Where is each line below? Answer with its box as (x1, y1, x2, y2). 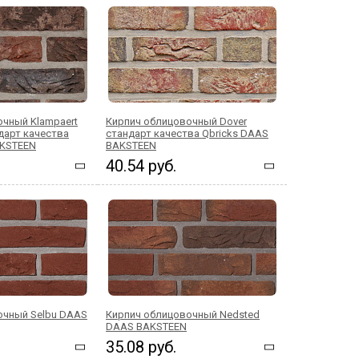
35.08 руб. (106, 337, 176, 357)
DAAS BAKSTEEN (106, 321, 187, 333)
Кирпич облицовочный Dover (106, 115, 247, 127)
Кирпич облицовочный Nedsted (106, 309, 260, 321)
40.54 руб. (106, 156, 176, 175)
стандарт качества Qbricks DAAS (106, 127, 268, 139)
